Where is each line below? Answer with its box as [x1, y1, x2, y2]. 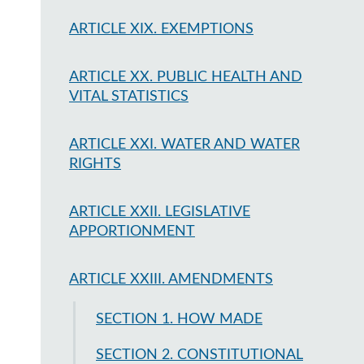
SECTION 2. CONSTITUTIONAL [96, 348, 303, 362]
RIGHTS [69, 157, 121, 171]
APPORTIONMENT [69, 224, 195, 239]
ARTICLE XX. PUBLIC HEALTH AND [69, 70, 302, 84]
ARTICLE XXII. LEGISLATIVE [69, 205, 250, 219]
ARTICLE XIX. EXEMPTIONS [69, 22, 253, 37]
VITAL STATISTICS [69, 89, 188, 104]
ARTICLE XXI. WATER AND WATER [69, 137, 300, 152]
